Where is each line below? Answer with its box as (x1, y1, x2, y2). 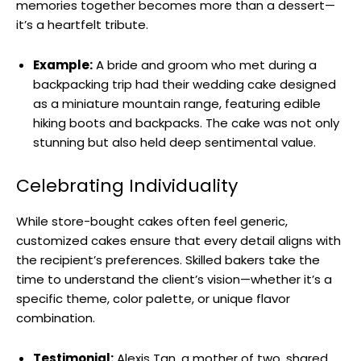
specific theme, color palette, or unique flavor (16, 289, 290, 307)
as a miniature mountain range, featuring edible (33, 94, 321, 112)
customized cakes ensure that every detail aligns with (16, 231, 341, 249)
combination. (16, 309, 95, 326)
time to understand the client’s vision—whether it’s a (16, 270, 332, 288)
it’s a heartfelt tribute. (16, 15, 148, 33)
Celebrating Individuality (16, 172, 238, 198)
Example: (33, 56, 93, 73)
